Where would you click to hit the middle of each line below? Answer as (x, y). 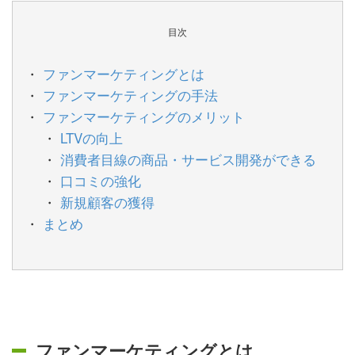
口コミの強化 (101, 180)
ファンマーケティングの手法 (131, 94)
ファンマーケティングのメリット (144, 116)
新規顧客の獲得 (108, 201)
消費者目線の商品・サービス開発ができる (189, 158)
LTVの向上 (92, 137)
